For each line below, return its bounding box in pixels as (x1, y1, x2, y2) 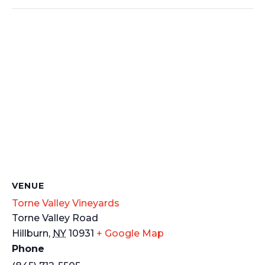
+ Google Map (96, 227, 164, 239)
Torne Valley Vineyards (12, 197, 119, 209)
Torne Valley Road (12, 212, 98, 224)
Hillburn (12, 227, 49, 239)
